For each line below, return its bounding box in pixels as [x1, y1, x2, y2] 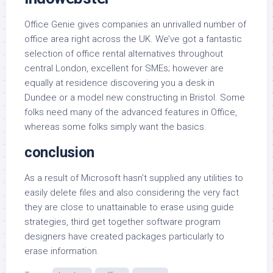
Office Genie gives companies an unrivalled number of [24, 19, 246, 30]
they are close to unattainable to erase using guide [24, 202, 234, 213]
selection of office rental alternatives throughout [24, 48, 223, 59]
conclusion [24, 144, 94, 161]
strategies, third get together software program [24, 216, 221, 227]
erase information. [24, 246, 99, 257]
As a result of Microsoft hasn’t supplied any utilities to [24, 172, 243, 183]
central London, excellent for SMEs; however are [24, 63, 224, 74]
